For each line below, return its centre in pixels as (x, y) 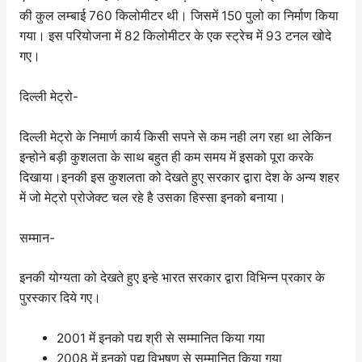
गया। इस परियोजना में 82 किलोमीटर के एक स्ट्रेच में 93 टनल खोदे (175, 36)
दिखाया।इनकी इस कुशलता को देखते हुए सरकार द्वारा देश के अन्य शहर (179, 177)
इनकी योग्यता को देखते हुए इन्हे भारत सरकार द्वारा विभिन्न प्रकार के (172, 278)
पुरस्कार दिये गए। (60, 298)
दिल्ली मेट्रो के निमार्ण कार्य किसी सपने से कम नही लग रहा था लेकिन (175, 137)
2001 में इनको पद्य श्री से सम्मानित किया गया (161, 339)
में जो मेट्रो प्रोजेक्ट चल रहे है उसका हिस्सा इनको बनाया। (152, 197)
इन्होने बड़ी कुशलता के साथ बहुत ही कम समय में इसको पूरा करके (166, 157)
